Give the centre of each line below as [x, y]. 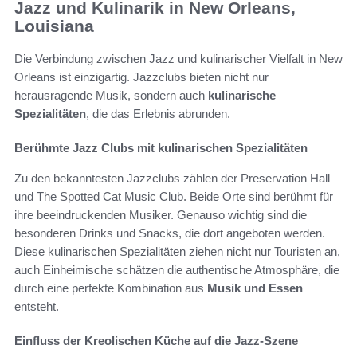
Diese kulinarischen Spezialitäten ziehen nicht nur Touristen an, [177, 251]
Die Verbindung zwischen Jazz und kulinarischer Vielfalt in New [178, 58]
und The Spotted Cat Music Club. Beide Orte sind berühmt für [174, 196]
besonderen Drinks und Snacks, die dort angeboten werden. [170, 233]
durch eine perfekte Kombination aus [111, 288]
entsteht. [37, 306]
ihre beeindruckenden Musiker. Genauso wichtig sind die [161, 214]
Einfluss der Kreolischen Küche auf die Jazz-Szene [156, 340]
